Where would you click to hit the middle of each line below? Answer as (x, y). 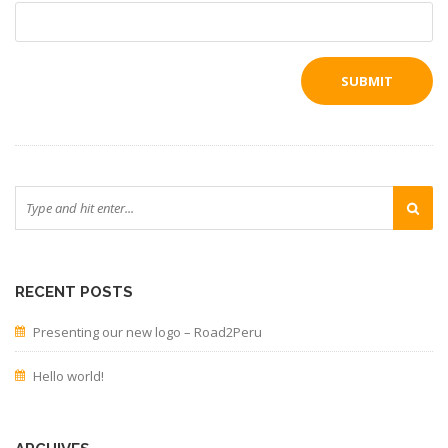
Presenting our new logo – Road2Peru (147, 331)
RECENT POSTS (74, 291)
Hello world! (68, 375)
